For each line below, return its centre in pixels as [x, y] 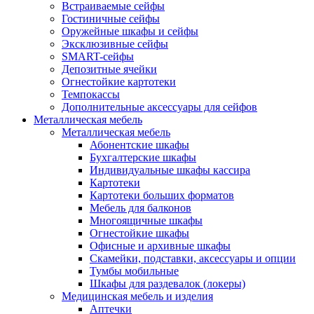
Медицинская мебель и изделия [137, 296]
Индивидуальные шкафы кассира [170, 170]
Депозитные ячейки [109, 69]
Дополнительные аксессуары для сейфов [159, 107]
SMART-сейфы [98, 56]
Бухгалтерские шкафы [143, 157]
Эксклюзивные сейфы [115, 44]
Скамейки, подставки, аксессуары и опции [193, 258]
